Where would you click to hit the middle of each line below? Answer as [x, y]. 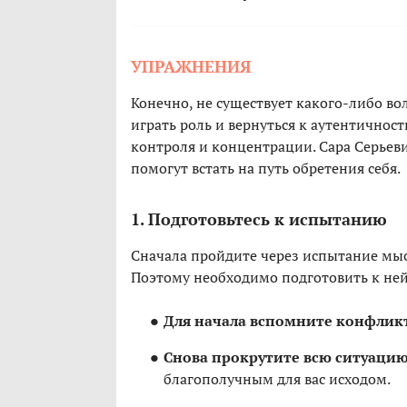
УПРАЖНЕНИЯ [191, 67]
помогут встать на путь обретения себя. [266, 169]
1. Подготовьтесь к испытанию [259, 219]
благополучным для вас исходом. [277, 379]
